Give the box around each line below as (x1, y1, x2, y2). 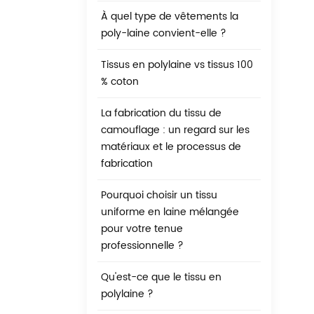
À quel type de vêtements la (101, 8, 238, 25)
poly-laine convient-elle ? (101, 25, 226, 42)
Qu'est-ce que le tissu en (101, 269, 221, 286)
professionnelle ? (101, 238, 184, 254)
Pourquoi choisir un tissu (101, 187, 217, 204)
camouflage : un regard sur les (101, 122, 250, 139)
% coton (101, 74, 139, 90)
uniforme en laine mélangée (101, 204, 239, 221)
